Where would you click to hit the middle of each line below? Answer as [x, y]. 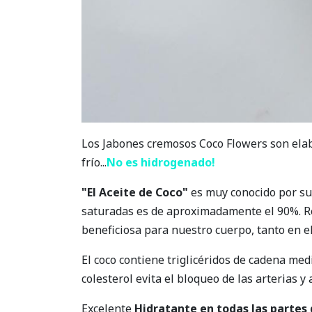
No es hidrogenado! [161, 163]
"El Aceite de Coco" [135, 193]
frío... [94, 163]
